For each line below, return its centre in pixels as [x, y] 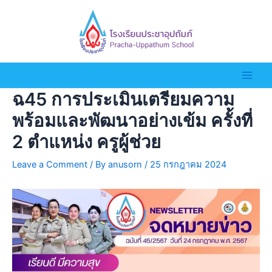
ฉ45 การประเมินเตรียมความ [123, 100]
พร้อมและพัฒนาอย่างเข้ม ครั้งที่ [132, 121]
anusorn [126, 165]
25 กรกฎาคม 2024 [188, 165]
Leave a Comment [50, 165]
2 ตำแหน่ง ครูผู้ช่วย [87, 142]
